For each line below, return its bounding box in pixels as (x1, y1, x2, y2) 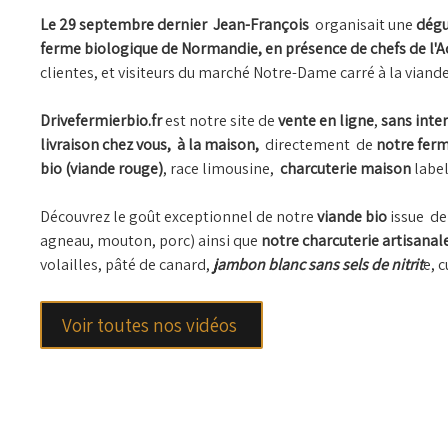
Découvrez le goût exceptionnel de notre (40, 206, 317, 228)
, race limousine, (163, 158, 280, 180)
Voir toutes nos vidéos (62, 313, 241, 338)
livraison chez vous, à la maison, (40, 134, 262, 156)
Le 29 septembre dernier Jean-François (40, 14, 312, 36)
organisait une (312, 14, 416, 36)
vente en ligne (278, 110, 374, 132)
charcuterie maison (280, 158, 411, 180)
